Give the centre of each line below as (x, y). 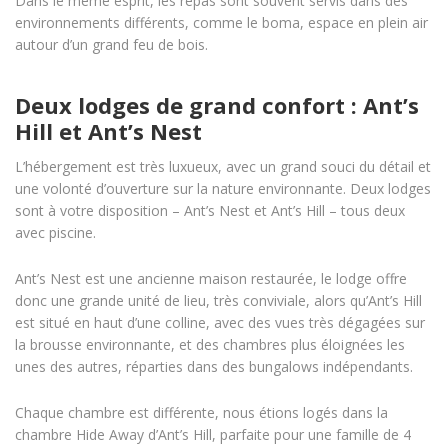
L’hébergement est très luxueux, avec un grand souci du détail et (223, 166)
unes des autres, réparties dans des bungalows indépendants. (214, 366)
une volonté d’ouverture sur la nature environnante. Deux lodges (223, 188)
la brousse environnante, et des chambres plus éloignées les (210, 344)
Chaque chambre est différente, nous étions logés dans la (201, 412)
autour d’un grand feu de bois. (111, 44)
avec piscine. (55, 232)
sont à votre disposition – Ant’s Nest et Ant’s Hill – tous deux (210, 210)
